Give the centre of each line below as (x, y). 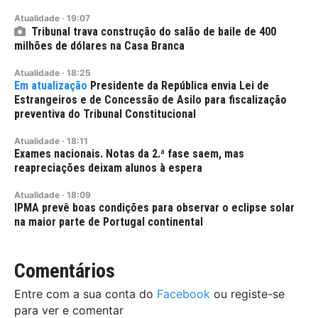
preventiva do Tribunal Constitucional (105, 114)
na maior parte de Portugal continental (109, 222)
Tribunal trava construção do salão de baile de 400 (154, 32)
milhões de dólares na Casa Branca (99, 46)
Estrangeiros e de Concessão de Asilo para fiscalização (150, 100)
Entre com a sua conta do (86, 294)
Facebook (183, 294)
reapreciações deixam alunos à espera (108, 168)
